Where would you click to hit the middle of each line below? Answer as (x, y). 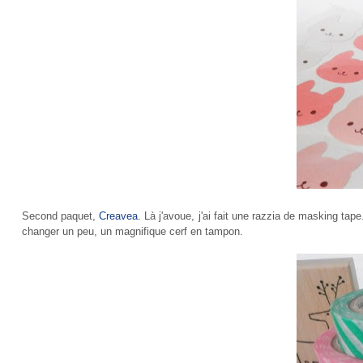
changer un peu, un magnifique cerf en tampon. (132, 231)
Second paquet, (60, 216)
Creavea (119, 216)
